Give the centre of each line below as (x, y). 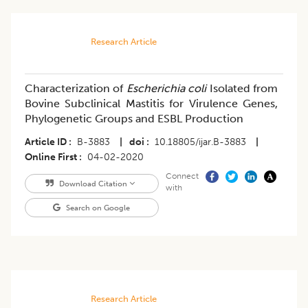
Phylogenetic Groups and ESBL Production (134, 119)
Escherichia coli (166, 89)
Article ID (46, 142)
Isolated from (242, 89)
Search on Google (97, 208)
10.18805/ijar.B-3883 (200, 142)
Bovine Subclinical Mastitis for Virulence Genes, (151, 104)
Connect (182, 176)
